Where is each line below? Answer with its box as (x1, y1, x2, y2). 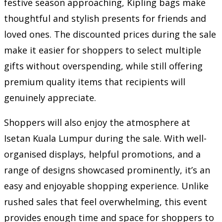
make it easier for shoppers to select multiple (4, 44, 201, 56)
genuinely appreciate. (4, 91, 96, 104)
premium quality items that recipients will (4, 75, 185, 88)
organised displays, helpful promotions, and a (4, 148, 201, 160)
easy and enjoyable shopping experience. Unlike (4, 179, 209, 192)
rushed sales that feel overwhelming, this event (4, 195, 207, 208)
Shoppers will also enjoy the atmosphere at (4, 116, 190, 128)
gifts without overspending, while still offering (4, 59, 203, 72)
